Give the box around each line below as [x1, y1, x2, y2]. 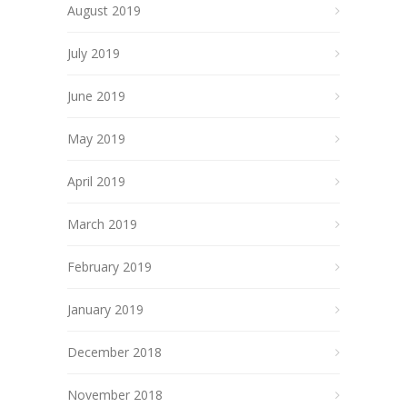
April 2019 [67, 173, 125, 190]
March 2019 [67, 215, 137, 233]
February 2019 [67, 258, 152, 275]
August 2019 [67, 2, 141, 19]
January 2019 [67, 301, 144, 318]
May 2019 [67, 130, 125, 147]
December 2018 [67, 343, 162, 361]
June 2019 [67, 87, 125, 104]
